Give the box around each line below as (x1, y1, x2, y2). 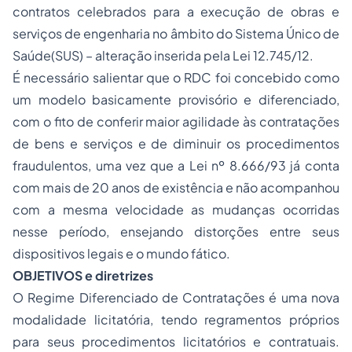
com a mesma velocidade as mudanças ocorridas (13, 201, 339, 218)
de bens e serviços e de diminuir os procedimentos (13, 135, 339, 152)
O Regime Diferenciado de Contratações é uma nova (13, 289, 339, 306)
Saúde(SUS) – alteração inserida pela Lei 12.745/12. (13, 47, 313, 64)
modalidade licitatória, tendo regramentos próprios (13, 311, 339, 328)
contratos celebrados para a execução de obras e (13, 3, 339, 20)
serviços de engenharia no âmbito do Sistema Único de (13, 25, 339, 42)
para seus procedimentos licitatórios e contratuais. (13, 333, 339, 350)
